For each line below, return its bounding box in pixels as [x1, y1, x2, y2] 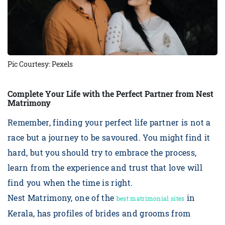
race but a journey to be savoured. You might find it [8, 132, 210, 143]
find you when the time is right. [8, 177, 133, 188]
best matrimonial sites [116, 194, 185, 202]
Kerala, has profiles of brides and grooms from [8, 207, 191, 218]
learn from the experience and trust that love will [8, 162, 203, 173]
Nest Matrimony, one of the [8, 192, 117, 203]
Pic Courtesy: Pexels [8, 59, 73, 69]
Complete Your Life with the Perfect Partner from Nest [8, 88, 213, 99]
